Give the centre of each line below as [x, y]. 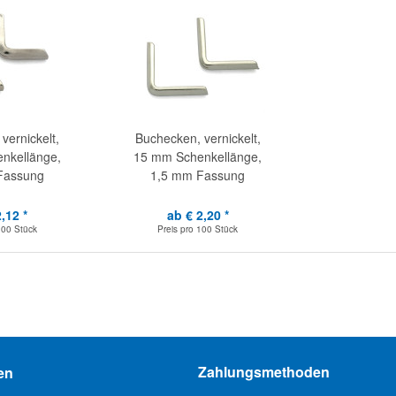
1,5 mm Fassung [198, 175]
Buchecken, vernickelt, [198, 138]
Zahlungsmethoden [264, 372]
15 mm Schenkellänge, [198, 156]
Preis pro [177, 229]
